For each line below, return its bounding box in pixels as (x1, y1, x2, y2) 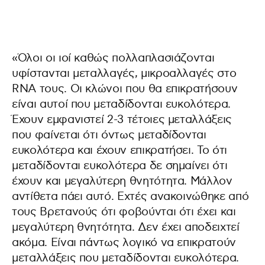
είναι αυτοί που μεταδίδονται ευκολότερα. (12, 97, 231, 111)
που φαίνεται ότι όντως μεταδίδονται (12, 128, 206, 142)
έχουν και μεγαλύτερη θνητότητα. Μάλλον (12, 174, 232, 188)
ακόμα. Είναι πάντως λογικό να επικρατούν (12, 235, 236, 250)
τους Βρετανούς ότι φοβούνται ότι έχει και (12, 205, 236, 219)
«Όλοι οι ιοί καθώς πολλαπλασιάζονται (12, 51, 215, 65)
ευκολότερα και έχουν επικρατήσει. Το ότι (12, 143, 227, 157)
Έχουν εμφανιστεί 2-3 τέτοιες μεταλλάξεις (12, 112, 232, 127)
